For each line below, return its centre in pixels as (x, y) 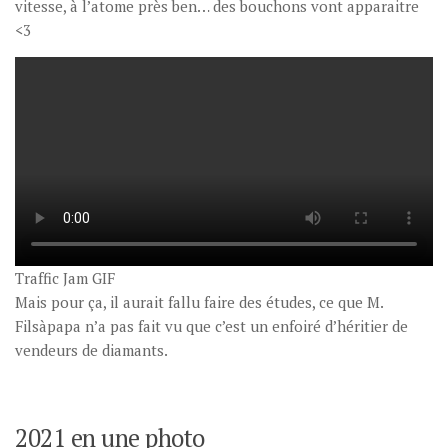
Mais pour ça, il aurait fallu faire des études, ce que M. (199, 302)
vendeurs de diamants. (91, 350)
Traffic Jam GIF (65, 278)
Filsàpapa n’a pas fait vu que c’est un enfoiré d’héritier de (211, 326)
